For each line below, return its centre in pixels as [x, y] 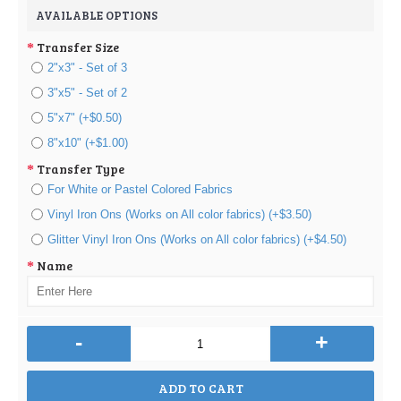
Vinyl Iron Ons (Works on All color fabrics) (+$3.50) [179, 214]
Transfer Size [78, 47]
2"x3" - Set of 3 [87, 68]
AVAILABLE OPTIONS [97, 15]
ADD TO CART [200, 388]
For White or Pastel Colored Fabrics [140, 189]
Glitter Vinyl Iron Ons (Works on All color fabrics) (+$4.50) [197, 239]
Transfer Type [81, 168]
